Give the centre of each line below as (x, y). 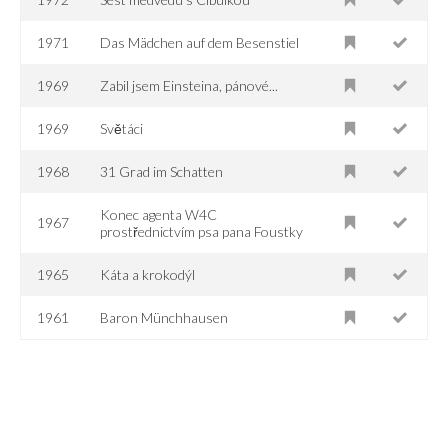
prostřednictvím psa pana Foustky (202, 231)
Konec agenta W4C (159, 214)
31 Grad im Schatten (162, 171)
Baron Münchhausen (164, 317)
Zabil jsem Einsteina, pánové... (189, 85)
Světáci (122, 128)
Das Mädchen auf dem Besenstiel (200, 42)
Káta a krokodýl (148, 274)
